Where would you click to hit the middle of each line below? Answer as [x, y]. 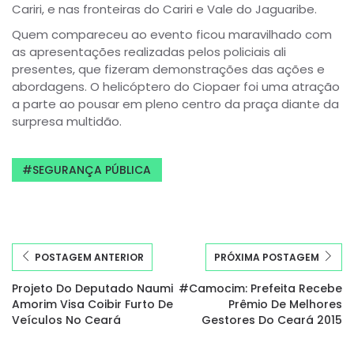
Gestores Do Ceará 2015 [272, 320]
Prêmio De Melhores [285, 304]
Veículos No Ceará [66, 320]
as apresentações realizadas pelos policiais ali [149, 51]
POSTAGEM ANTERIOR [89, 257]
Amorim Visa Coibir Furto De [92, 304]
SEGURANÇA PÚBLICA [92, 169]
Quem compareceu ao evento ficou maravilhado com [172, 34]
